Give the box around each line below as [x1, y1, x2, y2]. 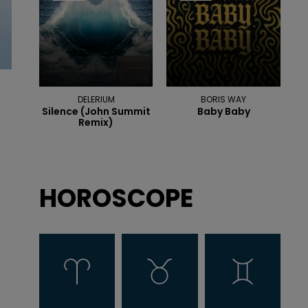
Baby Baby [197, 104, 250, 119]
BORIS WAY [201, 93, 247, 106]
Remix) [78, 115, 114, 130]
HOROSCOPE [38, 181, 193, 217]
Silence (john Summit [41, 104, 151, 119]
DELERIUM [77, 93, 115, 106]
